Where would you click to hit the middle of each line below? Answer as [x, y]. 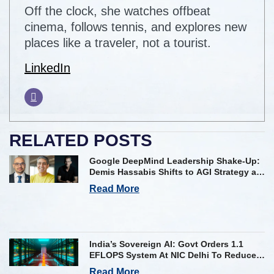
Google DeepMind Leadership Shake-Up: [174, 161]
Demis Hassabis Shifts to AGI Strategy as [175, 172]
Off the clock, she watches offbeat [117, 11]
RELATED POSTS [81, 141]
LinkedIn [47, 68]
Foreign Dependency [133, 266]
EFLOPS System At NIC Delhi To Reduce [172, 255]
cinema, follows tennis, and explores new [135, 27]
